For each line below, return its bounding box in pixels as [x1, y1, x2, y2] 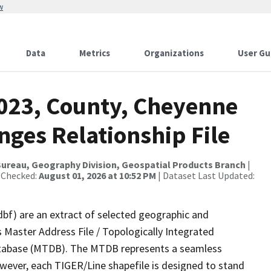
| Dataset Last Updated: [156, 169, 255, 181]
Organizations [144, 47, 204, 59]
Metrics [79, 47, 110, 59]
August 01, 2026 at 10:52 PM [39, 169, 156, 181]
